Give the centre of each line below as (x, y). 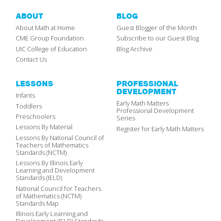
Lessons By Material (44, 127)
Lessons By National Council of (60, 137)
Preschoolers (36, 117)
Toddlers (29, 106)
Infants (25, 95)
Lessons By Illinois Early (49, 163)
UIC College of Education (51, 49)
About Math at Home (45, 27)
